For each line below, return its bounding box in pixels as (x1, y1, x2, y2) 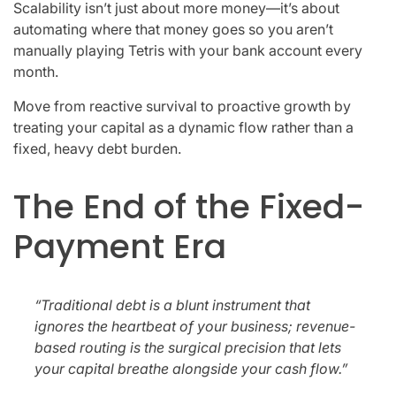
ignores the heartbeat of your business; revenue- (34, 316, 355, 335)
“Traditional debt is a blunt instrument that (34, 295, 310, 314)
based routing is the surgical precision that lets (34, 338, 341, 356)
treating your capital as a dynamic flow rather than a (13, 118, 354, 136)
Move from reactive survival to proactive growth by (13, 96, 351, 115)
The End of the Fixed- (13, 183, 364, 231)
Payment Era (13, 223, 226, 270)
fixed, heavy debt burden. (13, 139, 181, 157)
